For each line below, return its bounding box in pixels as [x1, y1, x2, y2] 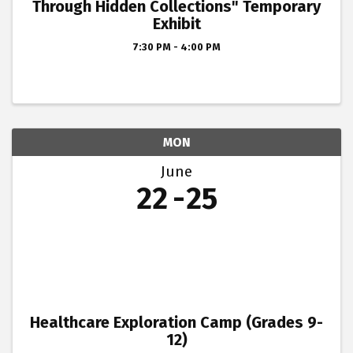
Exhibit [152, 14, 201, 34]
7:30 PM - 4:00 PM [132, 41, 221, 54]
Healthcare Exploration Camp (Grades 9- [30, 313, 323, 333]
